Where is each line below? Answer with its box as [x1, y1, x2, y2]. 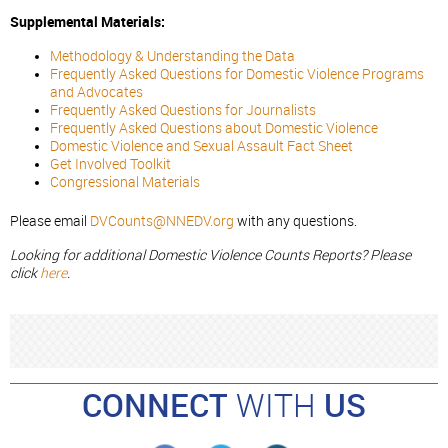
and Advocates [50, 83, 143, 101]
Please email [10, 212, 90, 230]
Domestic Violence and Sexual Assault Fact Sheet [50, 137, 353, 155]
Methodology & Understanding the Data [50, 47, 295, 65]
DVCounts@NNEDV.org [90, 212, 234, 230]
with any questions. [234, 212, 357, 230]
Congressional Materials [50, 173, 200, 191]
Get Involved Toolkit [50, 155, 171, 173]
